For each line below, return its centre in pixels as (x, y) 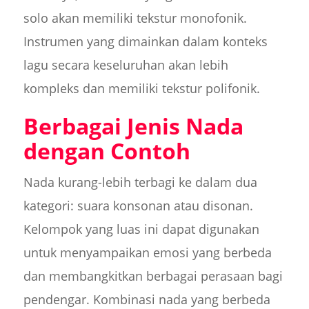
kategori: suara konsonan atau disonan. (138, 206)
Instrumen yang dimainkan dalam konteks (145, 42)
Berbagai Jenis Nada (133, 126)
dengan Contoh (107, 151)
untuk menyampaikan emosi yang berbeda (147, 253)
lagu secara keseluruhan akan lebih (126, 65)
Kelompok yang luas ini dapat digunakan (141, 229)
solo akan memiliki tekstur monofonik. (135, 18)
